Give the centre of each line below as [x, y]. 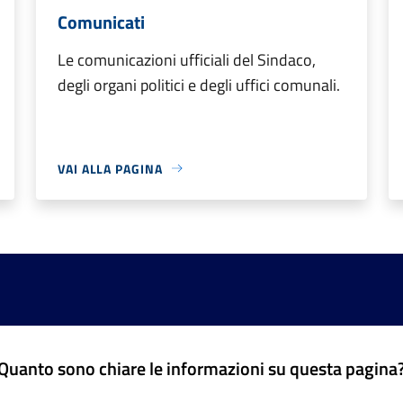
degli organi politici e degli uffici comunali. [199, 85]
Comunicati [101, 22]
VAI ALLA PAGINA [110, 168]
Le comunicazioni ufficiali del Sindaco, [187, 59]
